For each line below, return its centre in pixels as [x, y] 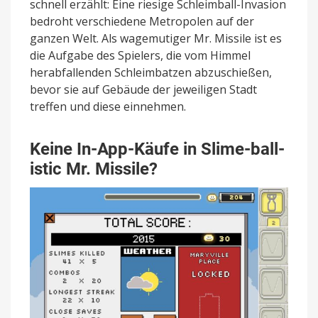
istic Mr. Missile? [94, 169]
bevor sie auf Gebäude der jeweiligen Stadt [143, 89]
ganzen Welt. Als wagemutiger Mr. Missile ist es [156, 38]
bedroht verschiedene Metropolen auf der [142, 21]
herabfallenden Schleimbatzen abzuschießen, [151, 72]
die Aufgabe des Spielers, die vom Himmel [140, 55]
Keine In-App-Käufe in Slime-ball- [157, 149]
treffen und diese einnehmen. [108, 106]
